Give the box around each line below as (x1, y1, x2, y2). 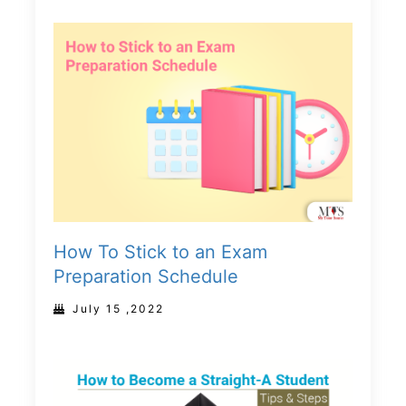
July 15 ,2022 (72, 302, 164, 315)
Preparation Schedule (53, 266, 238, 287)
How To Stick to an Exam (53, 241, 267, 263)
